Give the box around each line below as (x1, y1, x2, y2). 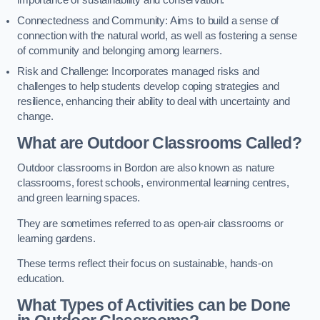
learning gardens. (17, 232, 96, 244)
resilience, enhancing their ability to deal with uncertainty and (17, 96, 290, 108)
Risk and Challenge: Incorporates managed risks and (17, 66, 259, 78)
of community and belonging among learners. (17, 45, 222, 57)
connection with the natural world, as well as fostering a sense (17, 30, 297, 42)
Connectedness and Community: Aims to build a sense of (17, 15, 279, 27)
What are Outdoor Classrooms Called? (17, 133, 302, 152)
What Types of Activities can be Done (17, 295, 291, 314)
